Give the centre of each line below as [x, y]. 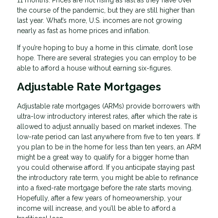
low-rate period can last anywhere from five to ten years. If [109, 137]
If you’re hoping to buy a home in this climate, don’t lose [105, 47]
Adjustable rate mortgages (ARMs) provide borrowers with [109, 106]
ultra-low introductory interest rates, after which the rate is [107, 117]
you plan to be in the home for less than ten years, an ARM [109, 147]
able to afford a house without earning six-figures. [96, 68]
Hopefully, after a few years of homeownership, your [100, 198]
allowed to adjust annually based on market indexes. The [107, 127]
